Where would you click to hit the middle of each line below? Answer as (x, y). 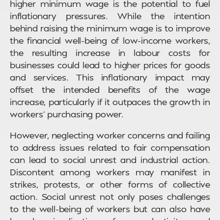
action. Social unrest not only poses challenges (110, 196)
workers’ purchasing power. (67, 114)
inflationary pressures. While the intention (110, 16)
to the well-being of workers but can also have (110, 209)
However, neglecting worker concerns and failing (110, 135)
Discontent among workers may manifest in (110, 172)
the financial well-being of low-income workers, (110, 40)
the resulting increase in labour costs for (110, 53)
